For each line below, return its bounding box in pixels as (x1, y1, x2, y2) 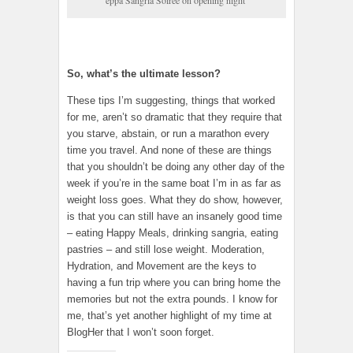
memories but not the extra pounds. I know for (67, 292, 277, 305)
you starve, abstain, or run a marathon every (67, 127, 269, 139)
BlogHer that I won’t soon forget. (67, 325, 214, 338)
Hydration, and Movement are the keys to (67, 259, 256, 272)
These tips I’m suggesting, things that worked (67, 94, 275, 106)
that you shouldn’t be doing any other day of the (67, 160, 284, 173)
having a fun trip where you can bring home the (67, 276, 281, 288)
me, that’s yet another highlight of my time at (67, 309, 272, 321)
